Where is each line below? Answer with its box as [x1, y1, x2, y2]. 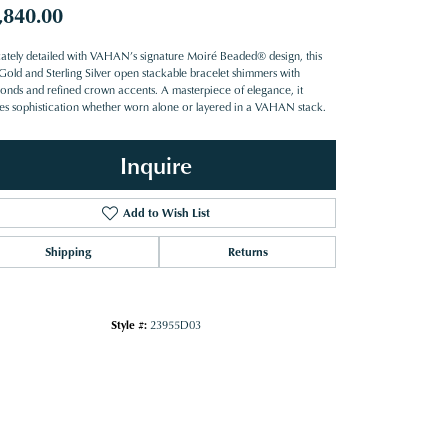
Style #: [111, 316, 147, 332]
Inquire [120, 147, 192, 181]
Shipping [44, 242, 91, 260]
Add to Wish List [122, 203, 210, 221]
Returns [227, 242, 268, 260]
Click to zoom [180, 361, 253, 379]
